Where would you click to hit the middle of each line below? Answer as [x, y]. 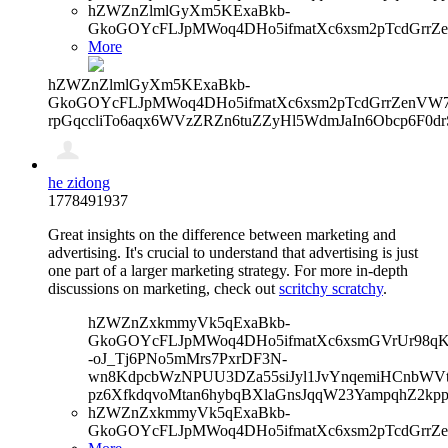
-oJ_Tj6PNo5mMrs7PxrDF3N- [187, 358]
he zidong [79, 182]
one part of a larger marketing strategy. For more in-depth [228, 270]
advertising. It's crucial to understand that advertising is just [233, 252]
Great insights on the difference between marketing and [222, 234]
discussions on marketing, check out [163, 288]
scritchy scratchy [331, 288]
